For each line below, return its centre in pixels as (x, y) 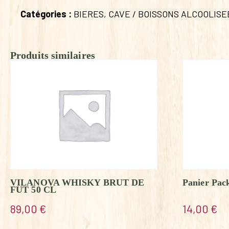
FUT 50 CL (33, 189)
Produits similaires (53, 55)
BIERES (89, 14)
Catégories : (47, 14)
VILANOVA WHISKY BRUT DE (77, 182)
